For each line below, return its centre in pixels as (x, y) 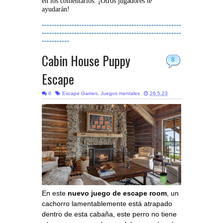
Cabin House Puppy (86, 61)
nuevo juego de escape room (117, 193)
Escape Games (80, 94)
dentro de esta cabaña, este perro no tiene (109, 214)
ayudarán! (56, 9)
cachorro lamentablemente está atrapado (107, 203)
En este (55, 193)
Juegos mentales (120, 94)
